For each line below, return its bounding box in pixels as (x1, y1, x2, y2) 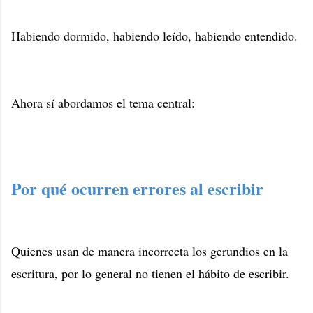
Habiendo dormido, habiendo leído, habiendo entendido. (11, 27, 298, 44)
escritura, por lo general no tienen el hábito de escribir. (11, 265, 289, 282)
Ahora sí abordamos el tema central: (11, 94, 195, 111)
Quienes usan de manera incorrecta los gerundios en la (11, 242, 288, 260)
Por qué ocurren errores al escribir (11, 176, 263, 201)
